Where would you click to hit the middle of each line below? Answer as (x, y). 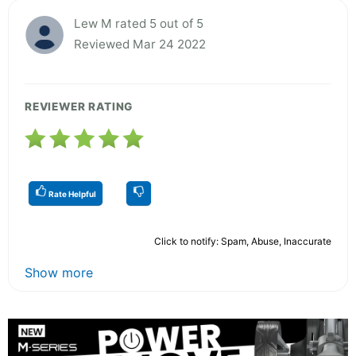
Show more (59, 272)
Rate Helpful (72, 193)
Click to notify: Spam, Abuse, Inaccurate (243, 241)
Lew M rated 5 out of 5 (139, 23)
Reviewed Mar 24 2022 (140, 44)
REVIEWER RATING (79, 106)
